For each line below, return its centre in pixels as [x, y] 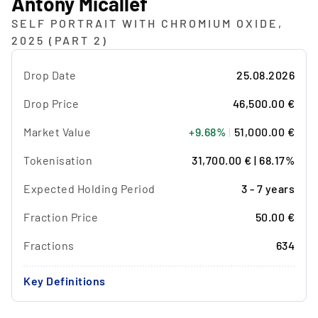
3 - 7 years [268, 189]
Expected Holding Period [89, 189]
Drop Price [51, 104]
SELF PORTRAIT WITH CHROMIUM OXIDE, [147, 23]
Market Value [57, 132]
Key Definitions [65, 281]
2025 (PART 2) [60, 40]
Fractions [49, 246]
